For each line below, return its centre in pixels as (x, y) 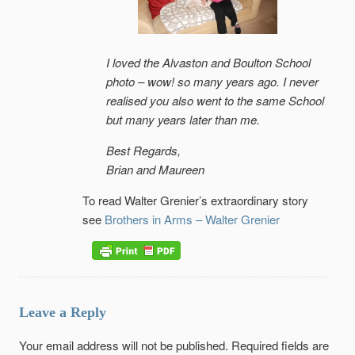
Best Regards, (143, 151)
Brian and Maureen (155, 170)
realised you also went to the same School (215, 101)
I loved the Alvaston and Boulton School (208, 63)
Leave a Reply (63, 313)
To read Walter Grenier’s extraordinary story (195, 200)
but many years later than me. (183, 120)
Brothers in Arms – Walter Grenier (192, 219)
